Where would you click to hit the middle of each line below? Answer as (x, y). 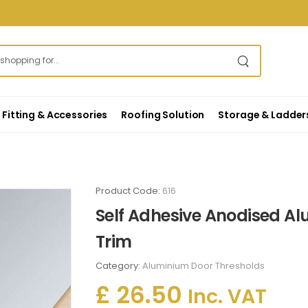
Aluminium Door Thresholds (203, 266)
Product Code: (129, 191)
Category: (119, 266)
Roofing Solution (163, 114)
